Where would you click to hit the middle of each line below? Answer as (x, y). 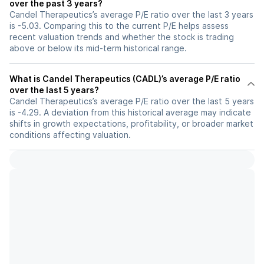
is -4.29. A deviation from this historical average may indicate (130, 112)
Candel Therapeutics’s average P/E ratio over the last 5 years (132, 101)
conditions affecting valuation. (70, 135)
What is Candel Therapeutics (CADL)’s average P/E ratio (125, 79)
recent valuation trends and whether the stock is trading (122, 37)
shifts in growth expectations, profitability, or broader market (131, 123)
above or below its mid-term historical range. (98, 48)
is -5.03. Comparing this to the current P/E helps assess (119, 26)
